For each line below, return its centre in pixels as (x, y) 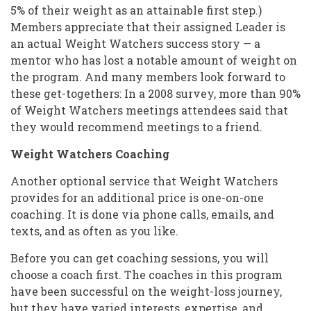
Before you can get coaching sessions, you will (140, 258)
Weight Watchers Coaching (90, 153)
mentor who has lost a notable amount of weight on (154, 60)
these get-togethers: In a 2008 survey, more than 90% (155, 93)
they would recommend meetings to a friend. (136, 126)
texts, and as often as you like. (94, 230)
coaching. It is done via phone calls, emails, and (142, 214)
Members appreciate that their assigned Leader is (148, 26)
